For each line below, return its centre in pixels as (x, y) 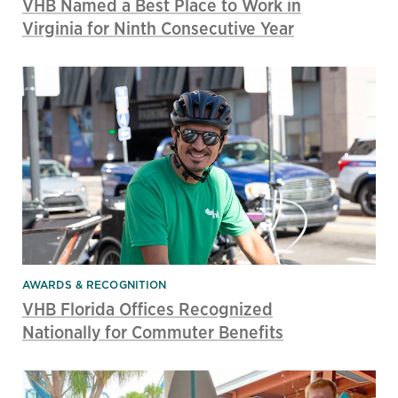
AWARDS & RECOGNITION (95, 284)
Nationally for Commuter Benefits (153, 331)
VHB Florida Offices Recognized (147, 308)
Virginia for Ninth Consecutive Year (158, 28)
